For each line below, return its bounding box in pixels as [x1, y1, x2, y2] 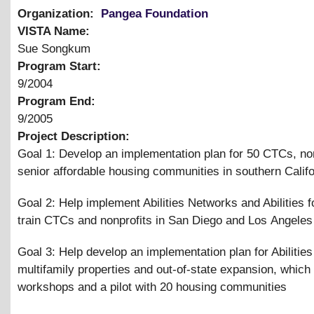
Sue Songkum [18, 42, 90, 56]
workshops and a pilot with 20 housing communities [18, 280, 287, 294]
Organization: [18, 7, 97, 21]
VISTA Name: [18, 25, 93, 39]
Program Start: [18, 60, 104, 74]
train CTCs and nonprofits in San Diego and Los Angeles [18, 214, 313, 228]
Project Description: [18, 130, 133, 144]
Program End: [18, 95, 99, 109]
